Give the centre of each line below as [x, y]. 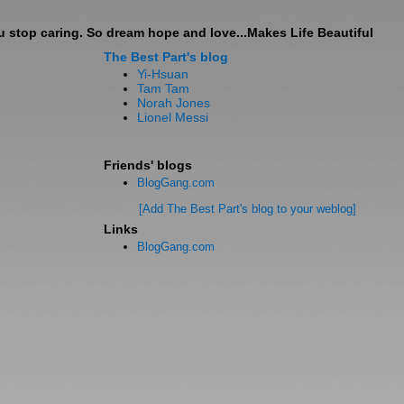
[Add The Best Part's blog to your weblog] [247, 209]
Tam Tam [163, 88]
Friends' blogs [148, 165]
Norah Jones [174, 103]
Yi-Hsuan [163, 74]
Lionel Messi [173, 117]
